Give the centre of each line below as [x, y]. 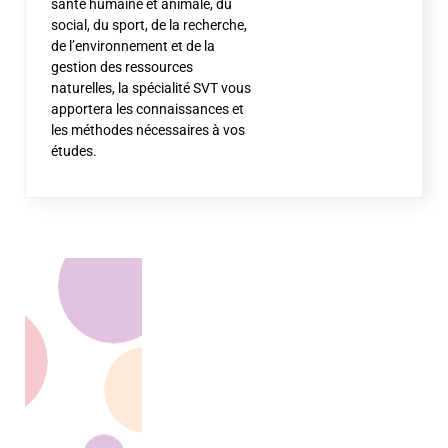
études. [74, 151]
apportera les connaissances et [147, 109]
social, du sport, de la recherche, [149, 25]
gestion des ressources [122, 67]
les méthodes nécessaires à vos [148, 130]
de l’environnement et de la [133, 46]
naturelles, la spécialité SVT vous [151, 88]
